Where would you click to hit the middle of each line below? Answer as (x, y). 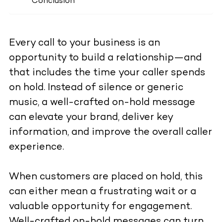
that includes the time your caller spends (107, 73)
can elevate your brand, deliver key (91, 118)
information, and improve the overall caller (110, 133)
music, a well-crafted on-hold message (102, 103)
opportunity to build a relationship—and (105, 58)
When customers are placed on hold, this (106, 177)
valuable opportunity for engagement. (100, 207)
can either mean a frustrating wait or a (102, 192)
